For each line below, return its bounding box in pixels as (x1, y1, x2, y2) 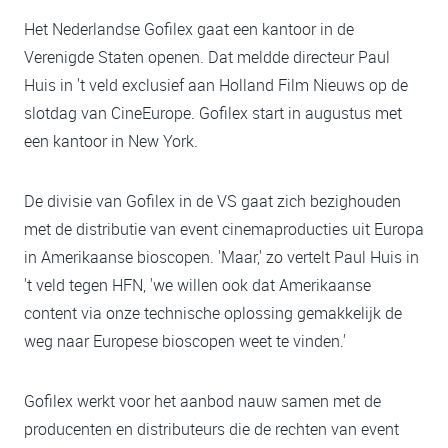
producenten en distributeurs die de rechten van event (24, 418, 399, 440)
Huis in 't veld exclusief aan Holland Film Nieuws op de (24, 74, 408, 96)
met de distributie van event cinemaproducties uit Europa (24, 218, 424, 240)
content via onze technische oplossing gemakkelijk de (24, 302, 402, 324)
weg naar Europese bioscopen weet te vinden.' (24, 330, 346, 352)
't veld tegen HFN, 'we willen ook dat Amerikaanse (24, 274, 371, 296)
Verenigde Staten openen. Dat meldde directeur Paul (24, 46, 390, 68)
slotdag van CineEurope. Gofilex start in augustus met (24, 102, 402, 124)
